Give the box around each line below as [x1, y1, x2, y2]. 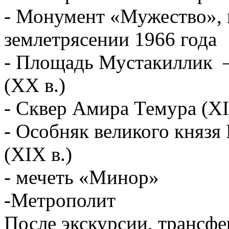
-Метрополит [4, 189, 116, 211]
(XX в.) [4, 74, 65, 96]
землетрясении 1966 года [4, 28, 217, 50]
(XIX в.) [4, 143, 72, 165]
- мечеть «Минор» [4, 166, 159, 188]
